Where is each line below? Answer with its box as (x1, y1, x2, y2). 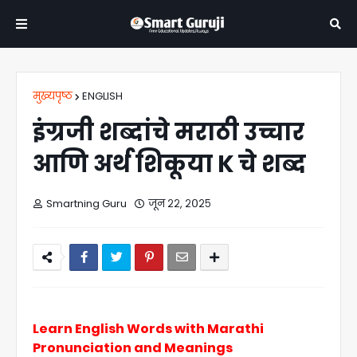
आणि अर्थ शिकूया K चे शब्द (33, 148, 306, 180)
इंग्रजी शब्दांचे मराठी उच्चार (33, 116, 304, 148)
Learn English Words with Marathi (33, 320, 264, 338)
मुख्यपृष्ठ (33, 88, 73, 104)
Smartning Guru (46, 196, 127, 211)
